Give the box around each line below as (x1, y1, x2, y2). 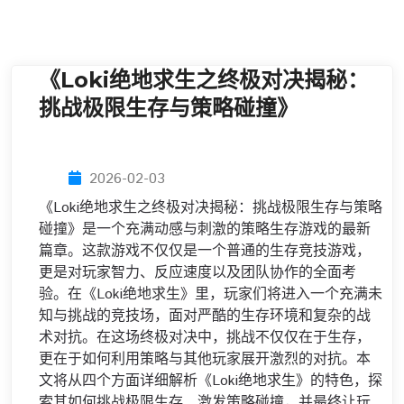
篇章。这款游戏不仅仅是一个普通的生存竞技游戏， (39, 241, 371, 262)
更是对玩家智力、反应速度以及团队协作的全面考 (39, 262, 356, 283)
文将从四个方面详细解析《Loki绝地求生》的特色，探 (39, 371, 382, 391)
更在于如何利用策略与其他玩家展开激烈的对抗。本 (39, 349, 371, 370)
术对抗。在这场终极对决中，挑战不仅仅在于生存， (39, 327, 371, 348)
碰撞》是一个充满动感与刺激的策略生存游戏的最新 (39, 219, 371, 240)
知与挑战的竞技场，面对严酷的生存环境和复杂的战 (39, 306, 371, 326)
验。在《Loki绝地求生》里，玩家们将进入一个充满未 (39, 284, 382, 305)
